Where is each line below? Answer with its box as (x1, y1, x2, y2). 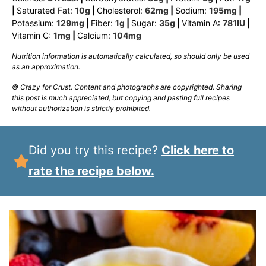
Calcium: (77, 30, 113, 41)
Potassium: (12, 18, 56, 28)
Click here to (161, 143, 235, 158)
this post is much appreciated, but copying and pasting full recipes (12, 93, 230, 103)
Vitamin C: (12, 30, 53, 41)
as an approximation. (12, 62, 80, 72)
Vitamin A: (182, 18, 223, 28)
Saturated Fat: (17, 5, 75, 16)
